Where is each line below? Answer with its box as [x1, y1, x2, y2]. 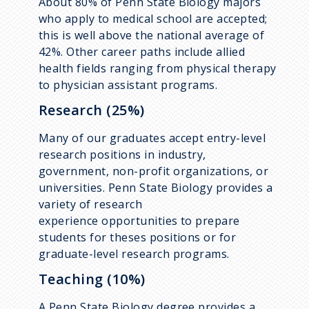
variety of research [39, 197, 143, 212]
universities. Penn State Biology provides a [39, 180, 273, 196]
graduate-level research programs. [39, 246, 230, 262]
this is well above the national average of [39, 28, 265, 43]
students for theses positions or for [39, 230, 237, 246]
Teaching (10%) [39, 270, 150, 289]
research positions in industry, [39, 147, 206, 163]
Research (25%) [39, 101, 145, 120]
